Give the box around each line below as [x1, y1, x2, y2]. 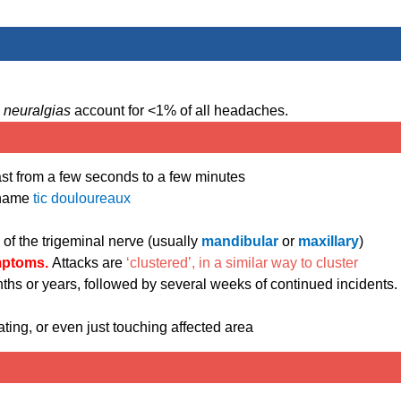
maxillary [298, 234, 359, 250]
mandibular [201, 234, 282, 250]
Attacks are [52, 255, 126, 271]
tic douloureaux [33, 191, 131, 207]
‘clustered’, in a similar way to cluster [126, 255, 358, 271]
